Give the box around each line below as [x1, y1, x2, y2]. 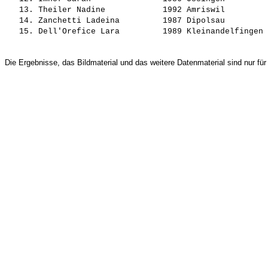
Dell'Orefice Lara [38, 27, 158, 36]
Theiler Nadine [38, 5, 158, 15]
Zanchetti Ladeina [38, 16, 158, 26]
